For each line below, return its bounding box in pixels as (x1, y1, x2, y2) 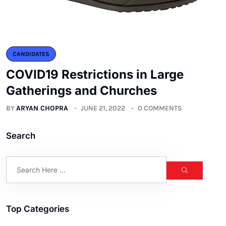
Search (6, 131, 35, 141)
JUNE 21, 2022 (81, 104, 125, 113)
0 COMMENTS (138, 104, 182, 113)
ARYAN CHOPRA (16, 104, 68, 113)
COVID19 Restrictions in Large (6, 67, 184, 82)
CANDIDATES (13, 50, 49, 58)
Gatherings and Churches (6, 83, 157, 98)
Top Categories (6, 204, 69, 214)
